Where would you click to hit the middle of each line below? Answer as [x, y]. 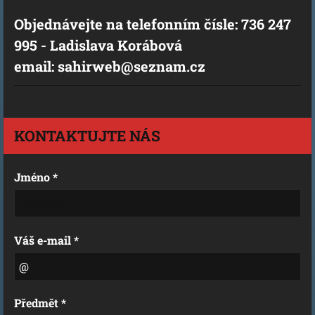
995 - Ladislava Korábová [98, 45]
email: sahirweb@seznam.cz [110, 66]
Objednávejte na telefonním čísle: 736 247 [153, 24]
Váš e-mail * [46, 240]
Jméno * [36, 177]
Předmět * [40, 303]
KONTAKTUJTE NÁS [87, 136]
